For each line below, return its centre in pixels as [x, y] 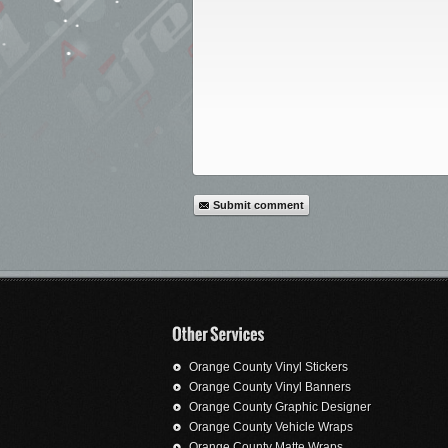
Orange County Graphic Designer [280, 407]
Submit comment [258, 205]
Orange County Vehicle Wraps [271, 427]
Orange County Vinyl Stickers [268, 367]
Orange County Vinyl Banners [270, 387]
